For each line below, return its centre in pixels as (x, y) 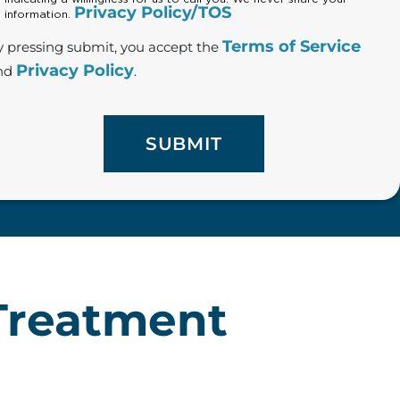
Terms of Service (292, 46)
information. (40, 14)
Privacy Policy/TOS (153, 12)
